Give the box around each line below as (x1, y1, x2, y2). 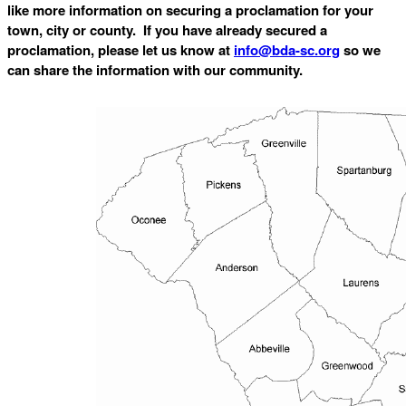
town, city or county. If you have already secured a (7, 20, 327, 41)
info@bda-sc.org (234, 40, 340, 61)
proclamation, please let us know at (7, 40, 234, 61)
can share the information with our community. (7, 60, 303, 81)
